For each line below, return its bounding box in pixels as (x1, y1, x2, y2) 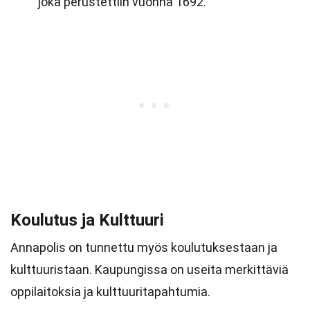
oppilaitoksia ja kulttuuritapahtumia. (10, 284, 210, 299)
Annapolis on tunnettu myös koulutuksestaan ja (10, 240, 277, 255)
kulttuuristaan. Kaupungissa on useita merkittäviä (10, 262, 289, 277)
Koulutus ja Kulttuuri (10, 210, 164, 230)
